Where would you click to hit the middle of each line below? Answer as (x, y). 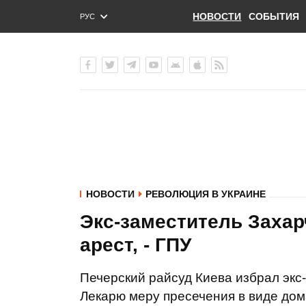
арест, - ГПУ (136, 245)
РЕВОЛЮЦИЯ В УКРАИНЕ (206, 194)
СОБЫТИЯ (274, 16)
